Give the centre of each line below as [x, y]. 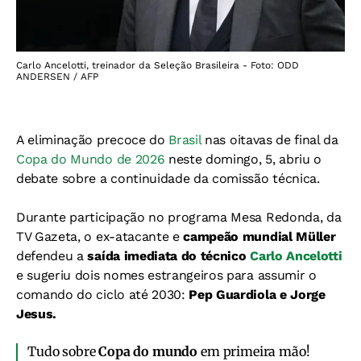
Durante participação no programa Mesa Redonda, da [179, 217]
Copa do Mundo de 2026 [91, 159]
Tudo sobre [63, 351]
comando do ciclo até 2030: [101, 294]
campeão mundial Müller [259, 236]
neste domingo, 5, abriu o [243, 159]
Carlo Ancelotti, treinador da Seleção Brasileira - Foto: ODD [158, 65]
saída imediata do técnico [169, 255]
